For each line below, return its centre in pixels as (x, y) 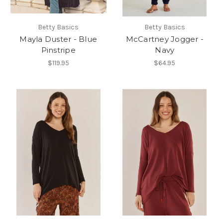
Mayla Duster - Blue (58, 39)
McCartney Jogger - (165, 39)
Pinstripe (58, 50)
